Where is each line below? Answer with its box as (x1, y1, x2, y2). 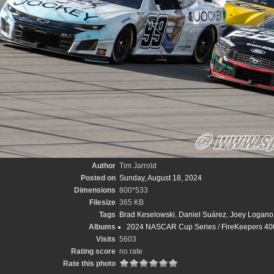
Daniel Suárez (178, 210, 226, 219)
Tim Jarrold (119, 161, 157, 170)
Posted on (80, 174, 116, 182)
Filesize (89, 198, 116, 207)
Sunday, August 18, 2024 (119, 174, 202, 182)
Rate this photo (62, 259, 116, 268)
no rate (119, 247, 143, 256)
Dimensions (73, 186, 116, 194)
